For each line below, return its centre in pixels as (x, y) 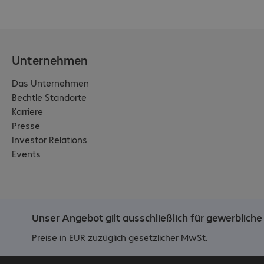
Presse (26, 126)
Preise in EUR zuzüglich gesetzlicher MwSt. (120, 237)
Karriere (27, 111)
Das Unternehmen (50, 83)
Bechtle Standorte (49, 97)
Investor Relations (49, 140)
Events (26, 154)
